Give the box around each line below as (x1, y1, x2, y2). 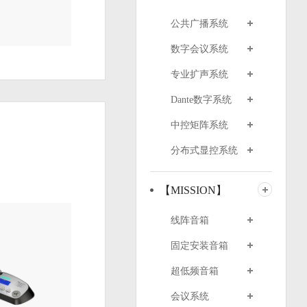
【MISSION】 (159, 184, 227, 196)
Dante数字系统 (170, 95, 232, 105)
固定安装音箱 (170, 241, 228, 251)
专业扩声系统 (170, 69, 228, 79)
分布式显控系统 (170, 145, 238, 156)
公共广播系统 (170, 19, 228, 29)
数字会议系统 (170, 44, 228, 54)
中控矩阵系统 (170, 120, 228, 130)
